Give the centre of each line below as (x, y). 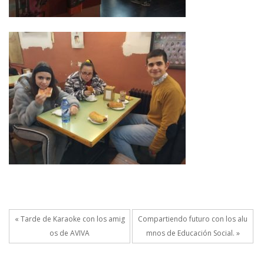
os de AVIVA (70, 233)
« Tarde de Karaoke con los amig (70, 219)
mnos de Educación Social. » (193, 233)
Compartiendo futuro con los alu (193, 219)
